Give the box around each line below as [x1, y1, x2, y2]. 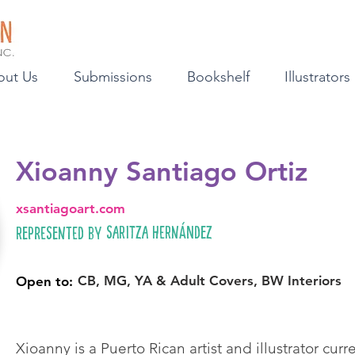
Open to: [16, 273, 73, 289]
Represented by [16, 222, 101, 242]
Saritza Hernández [106, 221, 212, 242]
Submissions [74, 68, 152, 86]
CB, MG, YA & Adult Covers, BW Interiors [78, 273, 342, 288]
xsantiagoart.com [16, 200, 125, 216]
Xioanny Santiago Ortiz [16, 155, 307, 188]
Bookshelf [187, 68, 250, 86]
